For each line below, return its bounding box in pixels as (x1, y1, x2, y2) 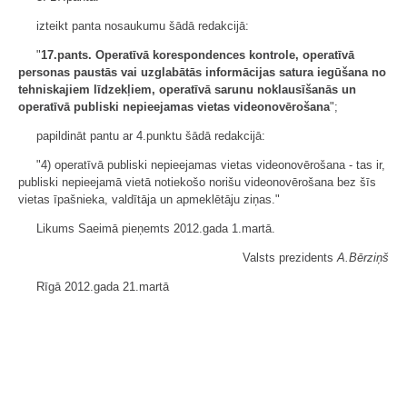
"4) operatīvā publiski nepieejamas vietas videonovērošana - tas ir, (36, 158, 385, 172)
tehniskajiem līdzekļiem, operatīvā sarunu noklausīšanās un (18, 83, 356, 96)
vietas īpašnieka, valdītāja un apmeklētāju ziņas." (18, 193, 280, 206)
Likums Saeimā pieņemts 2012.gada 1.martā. (36, 222, 275, 235)
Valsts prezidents (243, 251, 337, 264)
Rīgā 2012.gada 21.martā (36, 280, 169, 293)
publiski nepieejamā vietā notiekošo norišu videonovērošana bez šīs (18, 175, 376, 189)
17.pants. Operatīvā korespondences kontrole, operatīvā (41, 48, 354, 62)
